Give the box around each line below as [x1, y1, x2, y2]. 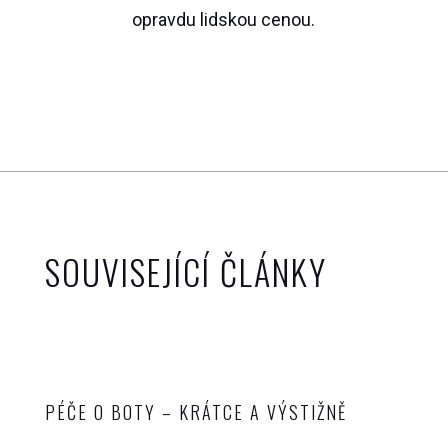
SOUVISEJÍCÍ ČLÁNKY [44, 245, 327, 297]
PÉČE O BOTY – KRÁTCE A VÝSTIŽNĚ [44, 398, 347, 425]
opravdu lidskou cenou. [132, 8, 316, 30]
